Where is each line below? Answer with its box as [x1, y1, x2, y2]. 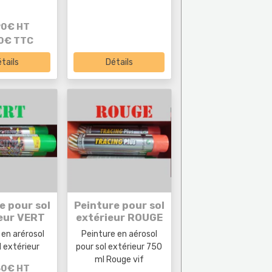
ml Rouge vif [94, 254, 144, 265]
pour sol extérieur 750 [76, 241, 163, 252]
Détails [105, 56, 133, 67]
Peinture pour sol [73, 199, 165, 211]
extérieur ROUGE [75, 211, 163, 223]
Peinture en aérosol [81, 228, 157, 239]
